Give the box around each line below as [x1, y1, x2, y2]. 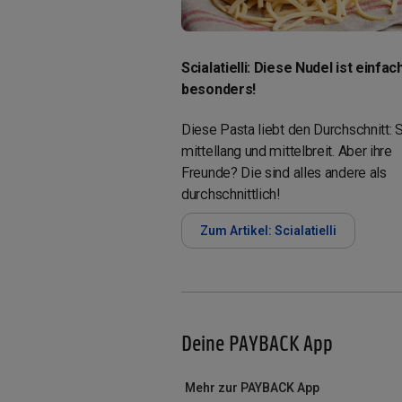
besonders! [181, 80, 256, 98]
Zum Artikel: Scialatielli [200, 223, 336, 238]
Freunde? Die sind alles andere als [181, 163, 387, 181]
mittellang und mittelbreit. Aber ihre [181, 142, 392, 160]
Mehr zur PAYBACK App [185, 380, 319, 395]
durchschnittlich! [181, 185, 280, 203]
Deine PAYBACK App [181, 329, 333, 354]
